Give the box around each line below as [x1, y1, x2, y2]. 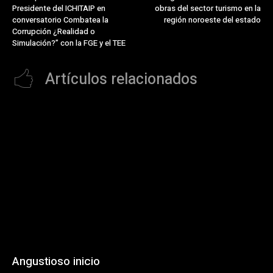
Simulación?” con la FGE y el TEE [12, 37, 126, 49]
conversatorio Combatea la [12, 14, 108, 26]
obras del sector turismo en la [154, 2, 261, 15]
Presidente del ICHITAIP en [12, 2, 105, 15]
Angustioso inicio [12, 252, 100, 270]
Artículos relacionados [45, 68, 197, 91]
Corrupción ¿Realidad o [12, 26, 95, 38]
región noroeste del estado [163, 14, 261, 26]
